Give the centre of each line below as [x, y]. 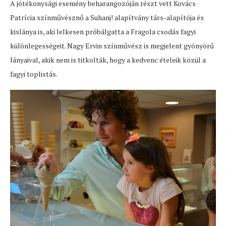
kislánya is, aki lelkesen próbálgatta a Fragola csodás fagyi [103, 31]
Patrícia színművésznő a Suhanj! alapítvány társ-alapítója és [107, 17]
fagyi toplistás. [34, 74]
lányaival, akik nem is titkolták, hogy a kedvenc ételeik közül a [108, 60]
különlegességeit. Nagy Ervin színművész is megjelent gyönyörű [112, 45]
